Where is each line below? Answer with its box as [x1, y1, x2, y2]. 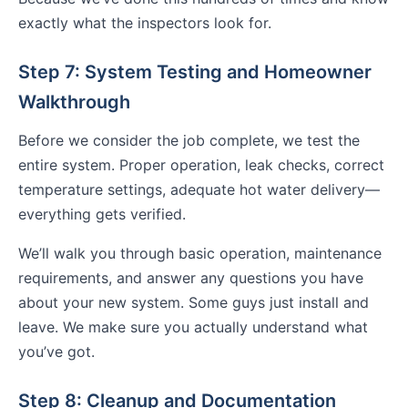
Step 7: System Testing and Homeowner [18, 61, 372, 84]
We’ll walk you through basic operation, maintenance [18, 244, 382, 263]
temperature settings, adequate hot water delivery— [18, 180, 380, 199]
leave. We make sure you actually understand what [18, 318, 368, 337]
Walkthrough [18, 91, 130, 114]
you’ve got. [18, 342, 95, 362]
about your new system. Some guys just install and [18, 293, 369, 312]
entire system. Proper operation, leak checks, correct [18, 156, 384, 175]
